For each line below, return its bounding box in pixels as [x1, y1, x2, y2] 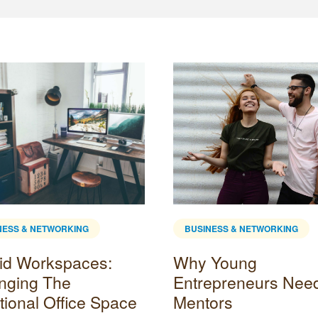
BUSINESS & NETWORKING [185, 221, 298, 235]
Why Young [173, 250, 257, 274]
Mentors [173, 290, 233, 314]
